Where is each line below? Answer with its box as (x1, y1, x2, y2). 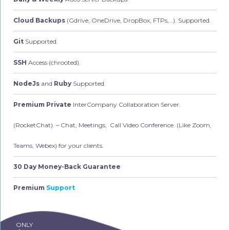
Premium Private (13, 100, 71, 108)
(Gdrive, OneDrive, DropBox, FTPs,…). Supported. (65, 16, 211, 24)
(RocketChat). (13, 121, 54, 129)
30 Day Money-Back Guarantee (13, 162, 121, 170)
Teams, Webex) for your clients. (13, 141, 104, 149)
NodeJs (13, 79, 40, 87)
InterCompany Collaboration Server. (71, 100, 181, 108)
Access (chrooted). (27, 58, 81, 66)
